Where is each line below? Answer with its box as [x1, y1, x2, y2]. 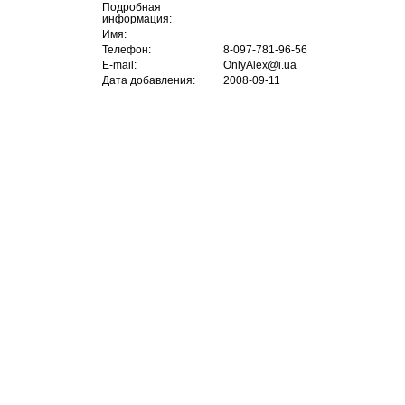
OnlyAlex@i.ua [223, 59, 297, 71]
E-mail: [102, 59, 137, 71]
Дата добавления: [102, 74, 195, 86]
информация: [102, 13, 172, 24]
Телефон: [102, 43, 151, 55]
